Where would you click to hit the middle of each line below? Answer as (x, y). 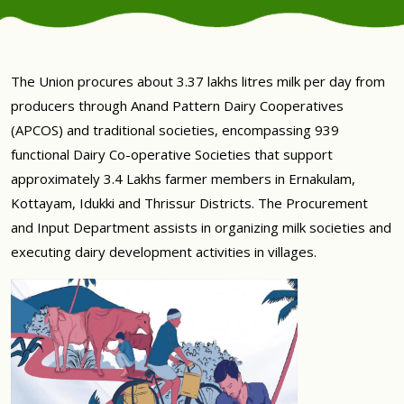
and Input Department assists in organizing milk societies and (201, 227)
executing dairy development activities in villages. (164, 252)
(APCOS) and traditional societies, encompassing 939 (175, 130)
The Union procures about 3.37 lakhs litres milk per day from (198, 81)
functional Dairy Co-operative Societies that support (172, 154)
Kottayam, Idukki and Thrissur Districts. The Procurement (189, 203)
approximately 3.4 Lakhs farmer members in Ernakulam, (183, 179)
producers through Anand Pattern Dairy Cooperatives (177, 106)
